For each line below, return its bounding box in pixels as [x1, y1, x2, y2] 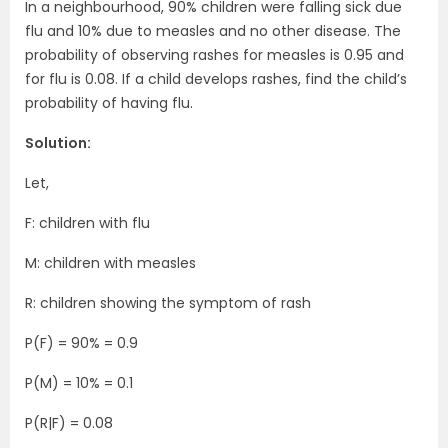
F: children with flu [25, 213, 150, 234]
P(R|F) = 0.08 [25, 413, 113, 434]
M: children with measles [25, 253, 196, 274]
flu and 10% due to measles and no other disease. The [25, 21, 401, 42]
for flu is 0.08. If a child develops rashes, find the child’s [25, 69, 407, 90]
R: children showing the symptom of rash [25, 293, 311, 314]
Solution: [25, 133, 91, 154]
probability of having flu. [25, 93, 193, 114]
